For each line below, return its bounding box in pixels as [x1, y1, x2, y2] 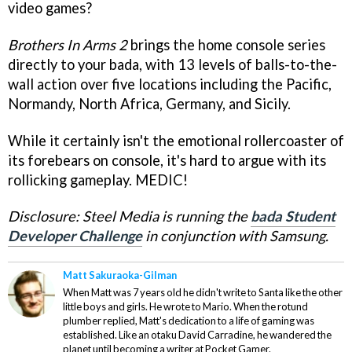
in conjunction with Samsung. [142, 227, 328, 245]
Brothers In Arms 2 [8, 35, 127, 53]
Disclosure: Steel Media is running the [8, 207, 251, 225]
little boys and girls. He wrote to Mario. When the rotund [63, 300, 308, 313]
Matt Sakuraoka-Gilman [63, 269, 177, 282]
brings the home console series [127, 35, 325, 53]
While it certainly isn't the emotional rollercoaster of [8, 131, 344, 149]
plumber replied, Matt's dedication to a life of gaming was [63, 314, 314, 328]
